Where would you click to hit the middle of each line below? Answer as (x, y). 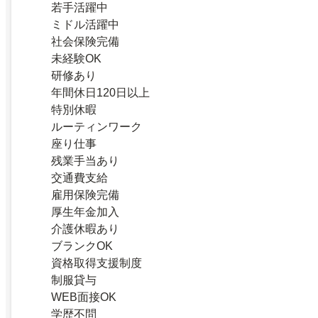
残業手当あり (85, 160)
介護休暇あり (85, 229)
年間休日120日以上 (100, 92)
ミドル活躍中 (85, 24)
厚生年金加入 (85, 212)
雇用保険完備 (85, 194)
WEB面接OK (84, 297)
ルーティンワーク (97, 126)
